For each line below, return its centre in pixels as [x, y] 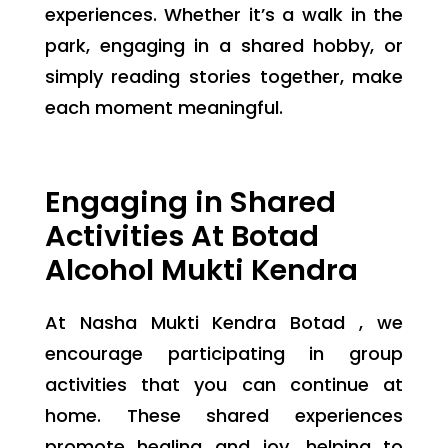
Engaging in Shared [190, 201]
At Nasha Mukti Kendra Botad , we [224, 322]
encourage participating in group [224, 353]
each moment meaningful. [163, 107]
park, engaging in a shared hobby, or [224, 45]
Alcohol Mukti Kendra [201, 269]
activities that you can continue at [224, 384]
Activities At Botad [181, 235]
